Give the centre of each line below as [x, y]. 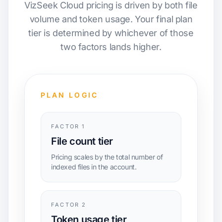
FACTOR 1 [68, 126]
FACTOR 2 [69, 205]
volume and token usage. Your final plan [111, 19]
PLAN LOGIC [69, 95]
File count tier [82, 141]
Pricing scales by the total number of [107, 157]
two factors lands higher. [111, 47]
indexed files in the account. [94, 167]
